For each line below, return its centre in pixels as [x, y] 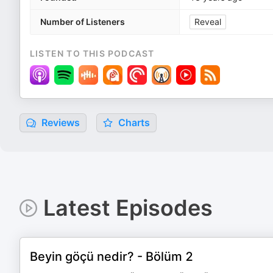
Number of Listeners [83, 22]
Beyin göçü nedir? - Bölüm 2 [112, 257]
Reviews [59, 122]
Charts [133, 122]
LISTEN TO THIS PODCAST [92, 53]
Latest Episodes [128, 208]
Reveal [208, 22]
